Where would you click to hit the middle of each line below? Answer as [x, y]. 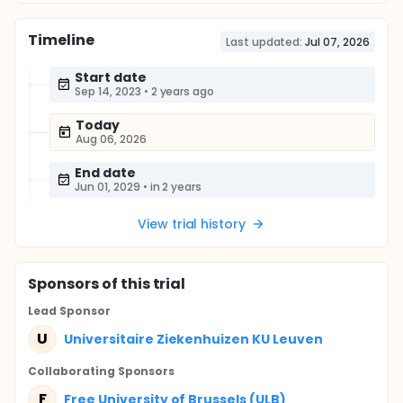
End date [105, 173]
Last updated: [264, 42]
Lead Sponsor [69, 311]
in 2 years [176, 187]
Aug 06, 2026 [111, 139]
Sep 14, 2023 [108, 91]
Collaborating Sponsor [99, 371]
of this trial [142, 284]
